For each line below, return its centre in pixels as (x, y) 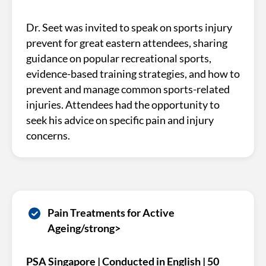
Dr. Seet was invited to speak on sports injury (129, 27)
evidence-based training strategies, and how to (133, 74)
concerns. (48, 135)
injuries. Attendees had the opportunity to (123, 104)
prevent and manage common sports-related (128, 89)
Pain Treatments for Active (111, 213)
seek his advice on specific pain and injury (120, 120)
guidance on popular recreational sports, (119, 58)
